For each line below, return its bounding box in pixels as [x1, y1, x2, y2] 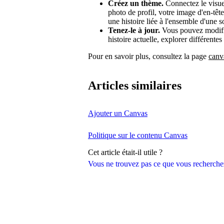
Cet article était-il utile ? [88, 147, 162, 156]
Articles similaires [88, 78, 181, 92]
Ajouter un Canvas [88, 108, 147, 117]
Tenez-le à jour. [108, 25, 160, 34]
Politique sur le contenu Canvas [88, 130, 187, 139]
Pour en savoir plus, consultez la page [88, 51, 208, 60]
